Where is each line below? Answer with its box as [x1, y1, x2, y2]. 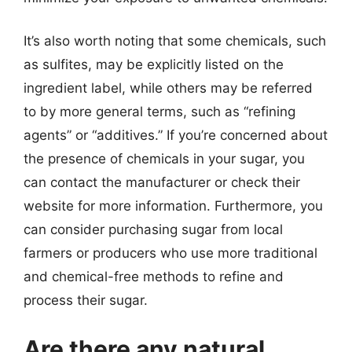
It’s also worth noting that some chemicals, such [24, 33, 326, 49]
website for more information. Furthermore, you [24, 198, 323, 214]
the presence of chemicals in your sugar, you [24, 151, 305, 167]
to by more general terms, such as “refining [24, 104, 295, 119]
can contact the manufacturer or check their [24, 174, 300, 190]
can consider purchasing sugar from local [24, 222, 283, 237]
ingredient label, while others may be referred [24, 80, 313, 96]
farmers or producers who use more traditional [24, 245, 317, 261]
